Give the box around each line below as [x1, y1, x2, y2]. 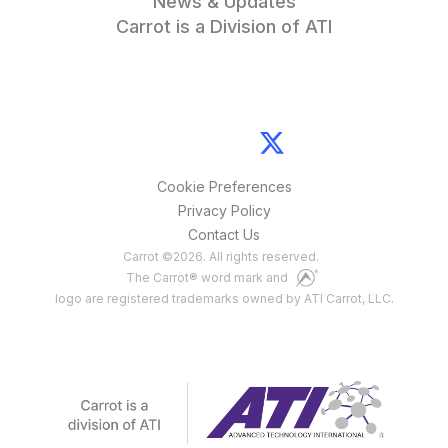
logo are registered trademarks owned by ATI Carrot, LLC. [54, 291, 394, 306]
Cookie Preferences [156, 178, 292, 195]
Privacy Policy [177, 202, 271, 219]
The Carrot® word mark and [126, 270, 288, 285]
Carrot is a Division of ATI [116, 16, 332, 37]
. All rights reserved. [202, 249, 319, 264]
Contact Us [188, 226, 260, 243]
